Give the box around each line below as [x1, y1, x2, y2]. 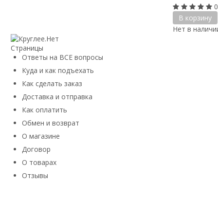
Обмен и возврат [22, 118, 79, 128]
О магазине [22, 131, 60, 141]
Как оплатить [22, 105, 67, 115]
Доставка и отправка [22, 92, 92, 102]
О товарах [22, 158, 56, 167]
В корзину [178, 13, 212, 22]
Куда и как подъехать [22, 66, 94, 75]
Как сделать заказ [22, 79, 82, 89]
